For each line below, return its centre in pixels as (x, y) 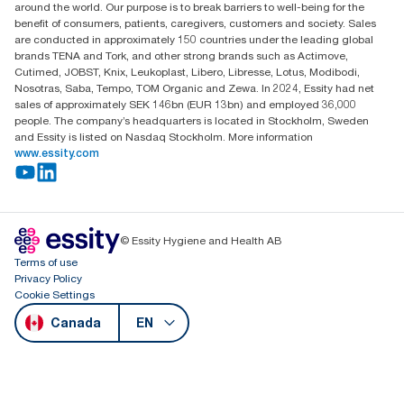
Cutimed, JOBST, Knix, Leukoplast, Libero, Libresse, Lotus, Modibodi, (187, 72)
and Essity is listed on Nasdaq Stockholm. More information (164, 137)
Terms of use (46, 262)
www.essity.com (57, 153)
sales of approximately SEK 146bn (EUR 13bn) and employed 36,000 (185, 104)
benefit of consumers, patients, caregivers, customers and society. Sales (195, 23)
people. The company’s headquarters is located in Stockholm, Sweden (192, 120)
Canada (76, 322)
